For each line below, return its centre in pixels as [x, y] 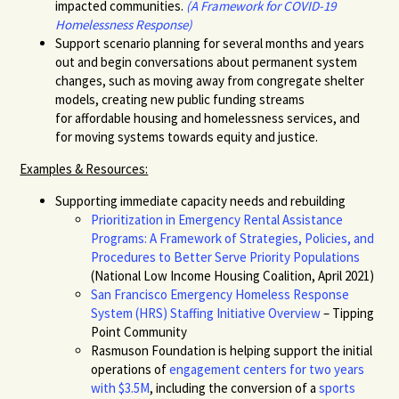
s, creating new [134, 99]
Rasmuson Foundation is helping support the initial [232, 350]
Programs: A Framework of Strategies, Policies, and [233, 238]
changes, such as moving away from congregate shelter [210, 80]
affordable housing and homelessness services [204, 118]
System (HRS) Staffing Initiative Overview [206, 313]
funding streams [259, 99]
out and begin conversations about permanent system [207, 61]
